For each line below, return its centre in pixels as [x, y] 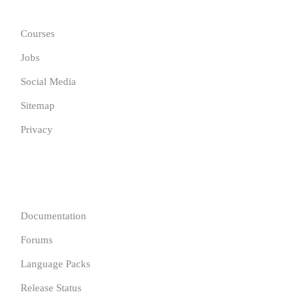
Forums [37, 240]
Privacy [37, 130]
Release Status [51, 288]
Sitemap [38, 106]
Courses [38, 34]
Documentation [53, 216]
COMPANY [49, 178]
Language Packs [56, 264]
